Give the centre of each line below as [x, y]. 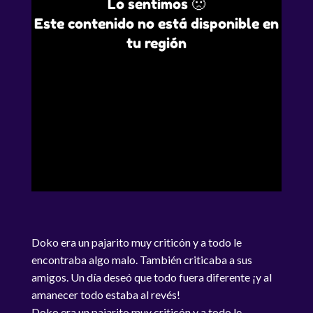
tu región [156, 43]
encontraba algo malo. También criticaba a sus [141, 260]
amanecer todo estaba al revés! [105, 294]
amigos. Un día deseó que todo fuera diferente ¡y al [151, 277]
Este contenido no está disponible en [156, 24]
